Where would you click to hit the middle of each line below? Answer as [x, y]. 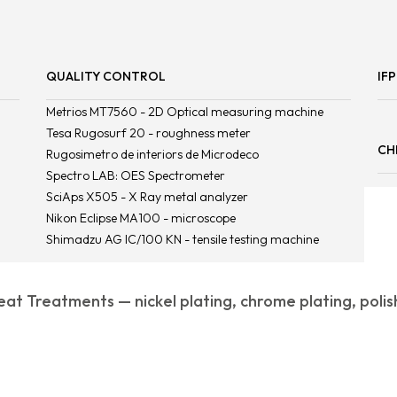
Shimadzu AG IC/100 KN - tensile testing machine [182, 239]
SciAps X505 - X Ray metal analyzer [147, 196]
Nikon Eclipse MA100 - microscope [140, 218]
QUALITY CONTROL [105, 76]
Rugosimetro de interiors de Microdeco [152, 154]
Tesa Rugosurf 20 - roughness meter [148, 132]
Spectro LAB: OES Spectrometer [135, 175]
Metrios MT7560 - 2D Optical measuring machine [184, 111]
